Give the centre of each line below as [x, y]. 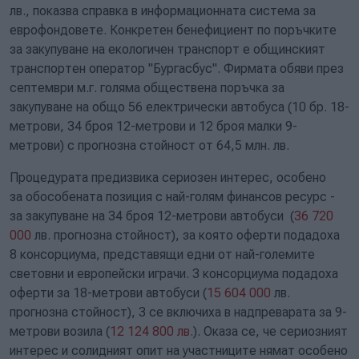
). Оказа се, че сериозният [270, 331]
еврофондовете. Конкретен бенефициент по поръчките [173, 30]
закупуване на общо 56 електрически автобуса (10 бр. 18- [179, 107]
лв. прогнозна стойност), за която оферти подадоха [186, 235]
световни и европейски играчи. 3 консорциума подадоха [174, 274]
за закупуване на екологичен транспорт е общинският [167, 49]
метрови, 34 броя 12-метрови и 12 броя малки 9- [153, 126]
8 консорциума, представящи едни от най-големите [162, 254]
